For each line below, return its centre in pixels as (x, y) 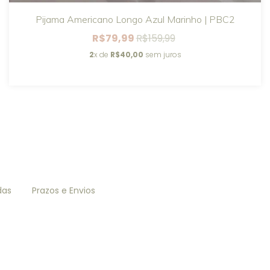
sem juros (162, 54)
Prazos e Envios (63, 190)
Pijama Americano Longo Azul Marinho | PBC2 (135, 19)
